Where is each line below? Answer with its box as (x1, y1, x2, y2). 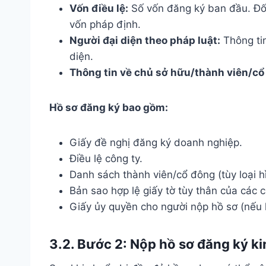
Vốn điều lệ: (69, 2, 128, 14)
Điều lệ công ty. (69, 152, 142, 164)
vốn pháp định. (69, 18, 141, 30)
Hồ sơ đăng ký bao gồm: (49, 101, 168, 113)
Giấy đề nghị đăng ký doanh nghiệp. (69, 136, 242, 148)
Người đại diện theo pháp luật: (69, 34, 220, 46)
